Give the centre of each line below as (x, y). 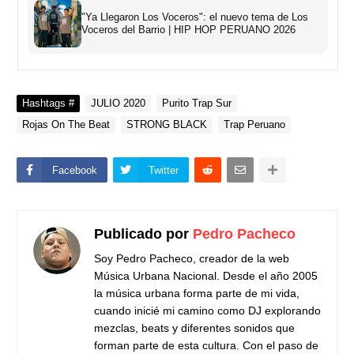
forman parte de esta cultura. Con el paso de (206, 345)
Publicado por (143, 233)
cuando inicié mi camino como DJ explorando (207, 310)
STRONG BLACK (167, 124)
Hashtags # (48, 103)
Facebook (75, 170)
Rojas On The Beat (66, 124)
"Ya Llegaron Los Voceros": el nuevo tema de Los (195, 17)
